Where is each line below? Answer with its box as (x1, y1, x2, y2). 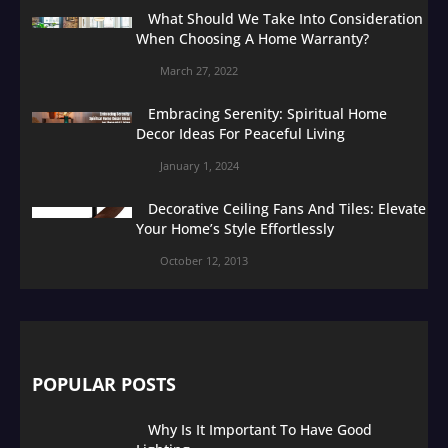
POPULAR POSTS (32, 371, 176, 396)
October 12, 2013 (160, 252, 248, 268)
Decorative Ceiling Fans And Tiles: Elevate (148, 198, 426, 218)
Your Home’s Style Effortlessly (136, 218, 334, 238)
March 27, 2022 (160, 62, 238, 78)
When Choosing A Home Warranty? (136, 28, 369, 48)
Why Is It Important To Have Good (148, 419, 372, 439)
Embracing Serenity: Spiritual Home (148, 103, 387, 123)
